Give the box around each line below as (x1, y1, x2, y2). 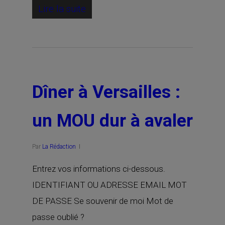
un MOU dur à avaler (32, 110, 193, 131)
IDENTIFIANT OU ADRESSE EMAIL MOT (32, 180, 187, 190)
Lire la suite (38, 3, 86, 15)
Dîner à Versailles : (32, 82, 180, 102)
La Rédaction (42, 143, 76, 150)
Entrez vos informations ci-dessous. (32, 164, 165, 174)
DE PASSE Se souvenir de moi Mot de (32, 196, 173, 206)
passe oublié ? (32, 212, 84, 222)
